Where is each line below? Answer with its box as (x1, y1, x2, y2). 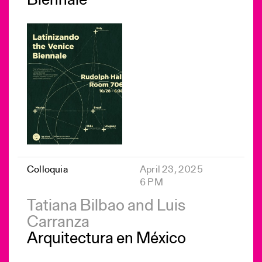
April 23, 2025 (140, 164, 203, 175)
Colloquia (27, 164, 68, 175)
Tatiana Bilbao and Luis (27, 198, 185, 215)
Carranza (27, 214, 89, 231)
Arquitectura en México (27, 230, 186, 247)
